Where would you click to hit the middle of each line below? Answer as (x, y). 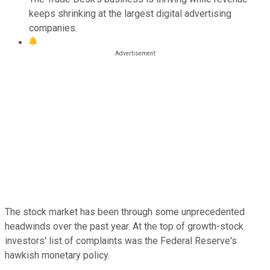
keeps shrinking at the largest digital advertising (130, 13)
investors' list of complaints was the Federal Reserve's (121, 240)
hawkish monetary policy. (57, 255)
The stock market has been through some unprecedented (125, 212)
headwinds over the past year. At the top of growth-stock (124, 226)
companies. (53, 28)
